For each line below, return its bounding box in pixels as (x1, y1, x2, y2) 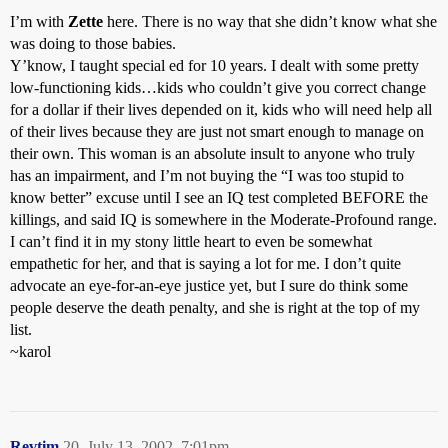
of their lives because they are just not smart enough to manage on (10, 123, 424, 140)
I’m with (10, 13, 68, 30)
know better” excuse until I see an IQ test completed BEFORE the (10, 189, 428, 206)
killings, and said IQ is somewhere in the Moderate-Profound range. (10, 211, 437, 228)
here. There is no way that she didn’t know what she (103, 13, 437, 30)
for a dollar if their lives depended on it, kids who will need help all (10, 101, 432, 118)
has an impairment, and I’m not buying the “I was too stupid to (10, 167, 404, 184)
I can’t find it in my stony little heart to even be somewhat (10, 233, 372, 250)
